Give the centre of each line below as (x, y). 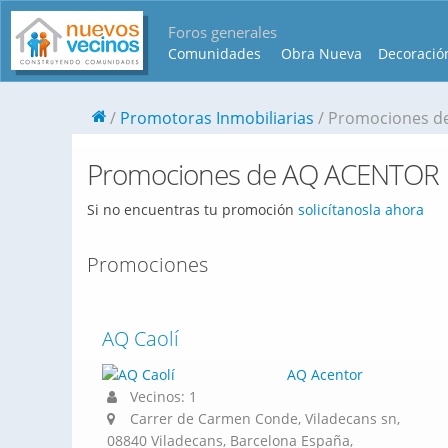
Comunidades (214, 53)
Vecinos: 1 (161, 396)
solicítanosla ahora (361, 209)
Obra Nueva (321, 53)
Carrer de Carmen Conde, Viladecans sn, (265, 418)
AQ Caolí (140, 338)
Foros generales (222, 32)
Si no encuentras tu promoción (192, 209)
